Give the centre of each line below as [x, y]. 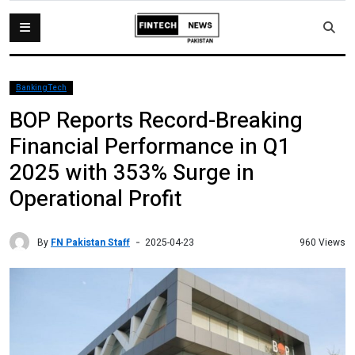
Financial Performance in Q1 [150, 147]
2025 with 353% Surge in [132, 173]
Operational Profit [95, 199]
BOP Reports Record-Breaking [156, 121]
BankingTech [41, 88]
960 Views [323, 242]
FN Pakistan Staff [90, 242]
